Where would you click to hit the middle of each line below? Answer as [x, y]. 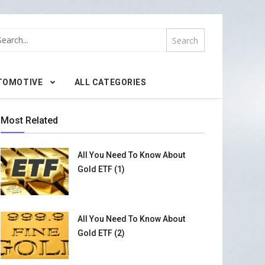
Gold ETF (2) [101, 233]
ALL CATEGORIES [110, 82]
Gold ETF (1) [101, 169]
